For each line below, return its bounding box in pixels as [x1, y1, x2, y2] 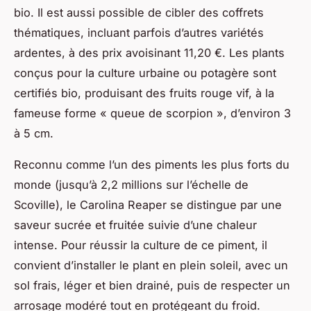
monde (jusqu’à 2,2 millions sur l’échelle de [14, 177, 249, 192]
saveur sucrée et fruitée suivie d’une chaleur [14, 217, 257, 232]
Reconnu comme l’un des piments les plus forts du [14, 157, 289, 171]
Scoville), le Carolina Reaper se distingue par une [14, 197, 282, 212]
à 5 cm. [14, 126, 53, 140]
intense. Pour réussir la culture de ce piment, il [14, 237, 267, 252]
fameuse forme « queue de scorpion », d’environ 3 [14, 106, 291, 120]
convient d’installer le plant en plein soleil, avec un [14, 258, 288, 272]
